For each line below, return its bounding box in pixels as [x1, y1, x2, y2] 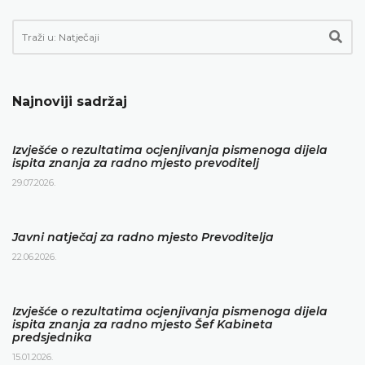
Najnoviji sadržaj [12, 93, 127, 109]
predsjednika [12, 329, 92, 345]
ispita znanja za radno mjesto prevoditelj [12, 155, 259, 170]
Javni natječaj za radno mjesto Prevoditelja [12, 229, 274, 244]
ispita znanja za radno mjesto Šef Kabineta [12, 316, 273, 332]
